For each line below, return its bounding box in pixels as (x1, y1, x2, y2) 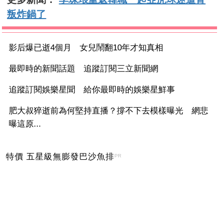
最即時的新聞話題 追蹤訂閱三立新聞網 (9, 64, 159, 74)
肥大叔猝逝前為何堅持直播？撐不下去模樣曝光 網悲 (9, 106, 209, 116)
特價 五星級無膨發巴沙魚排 (6, 152, 115, 162)
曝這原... (9, 119, 42, 129)
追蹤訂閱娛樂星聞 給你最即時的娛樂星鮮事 (9, 85, 175, 95)
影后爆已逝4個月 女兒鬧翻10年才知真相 (9, 43, 164, 53)
